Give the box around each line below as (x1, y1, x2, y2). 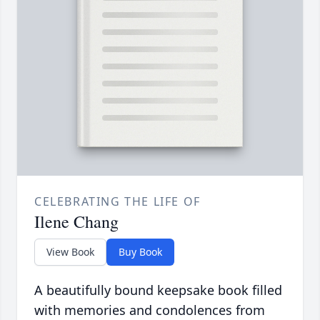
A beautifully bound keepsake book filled (34, 281, 282, 299)
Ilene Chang (34, 210, 119, 234)
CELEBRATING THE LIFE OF (34, 194, 201, 210)
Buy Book (119, 245, 162, 259)
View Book (46, 245, 94, 259)
